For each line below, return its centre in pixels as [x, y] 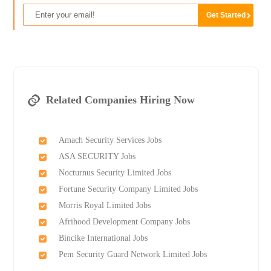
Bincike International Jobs [103, 238]
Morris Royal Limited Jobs [104, 206]
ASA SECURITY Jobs [97, 157]
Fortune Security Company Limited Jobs [128, 189]
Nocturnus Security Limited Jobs [115, 173]
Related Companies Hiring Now [120, 100]
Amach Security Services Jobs [110, 140]
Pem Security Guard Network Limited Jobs [132, 255]
